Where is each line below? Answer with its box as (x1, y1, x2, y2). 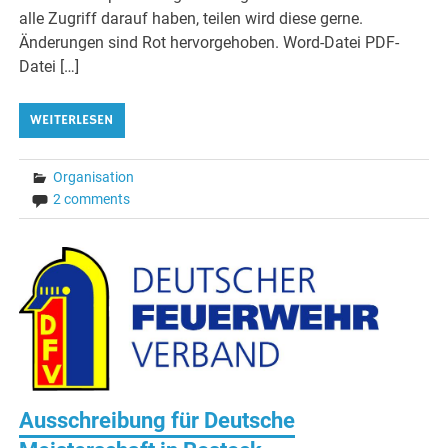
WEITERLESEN (30, 110, 114, 129)
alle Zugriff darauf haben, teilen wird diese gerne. (19, 8, 364, 28)
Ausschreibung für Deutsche (19, 407, 296, 433)
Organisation (53, 168, 135, 185)
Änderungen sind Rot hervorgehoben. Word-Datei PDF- (19, 32, 400, 52)
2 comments (53, 190, 131, 207)
